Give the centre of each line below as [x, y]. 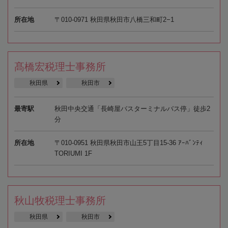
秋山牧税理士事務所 [60, 200]
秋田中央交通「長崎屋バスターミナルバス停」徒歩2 [132, 108]
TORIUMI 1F [73, 153]
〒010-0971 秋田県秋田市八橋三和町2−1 [114, 19]
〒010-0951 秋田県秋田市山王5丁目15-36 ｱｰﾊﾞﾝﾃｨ [129, 142]
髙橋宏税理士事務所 [60, 66]
